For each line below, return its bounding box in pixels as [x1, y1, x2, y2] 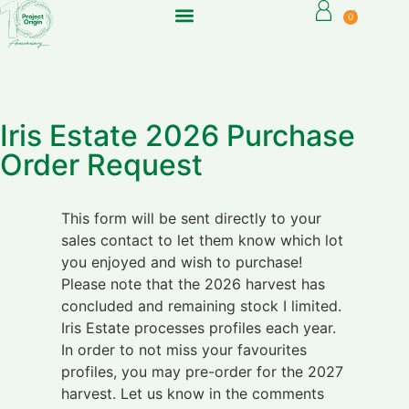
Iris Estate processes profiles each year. [61, 319, 337, 338]
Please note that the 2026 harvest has [61, 275, 326, 294]
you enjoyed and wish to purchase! [61, 253, 303, 272]
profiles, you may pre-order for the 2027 [61, 362, 344, 382]
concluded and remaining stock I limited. [61, 297, 342, 316]
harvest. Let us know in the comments [61, 384, 325, 404]
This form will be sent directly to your [61, 209, 322, 228]
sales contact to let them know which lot [61, 231, 344, 250]
